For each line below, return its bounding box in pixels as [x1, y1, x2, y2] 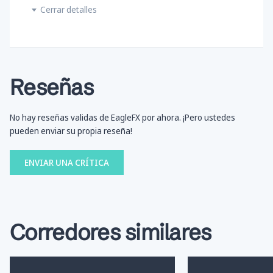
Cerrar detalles [40, 3, 97, 15]
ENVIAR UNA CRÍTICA [24, 156, 109, 168]
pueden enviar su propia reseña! [10, 124, 132, 136]
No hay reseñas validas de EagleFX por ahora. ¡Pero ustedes [10, 111, 235, 123]
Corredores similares [10, 218, 211, 246]
